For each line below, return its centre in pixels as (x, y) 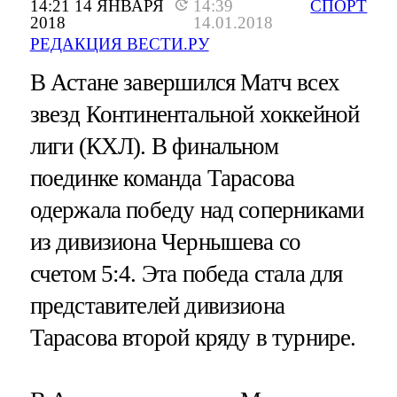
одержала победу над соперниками (197, 210)
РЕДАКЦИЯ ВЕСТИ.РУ (119, 44)
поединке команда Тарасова (162, 179)
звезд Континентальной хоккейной (195, 115)
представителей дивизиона (157, 306)
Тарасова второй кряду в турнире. (193, 338)
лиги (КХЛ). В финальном (154, 147)
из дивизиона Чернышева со (165, 242)
